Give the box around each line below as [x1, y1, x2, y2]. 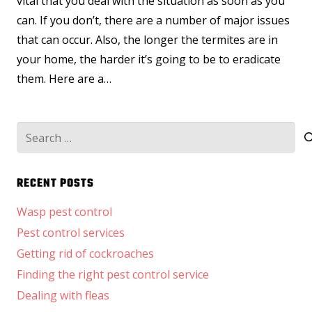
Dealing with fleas [17, 288, 109, 304]
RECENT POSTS [17, 175, 94, 194]
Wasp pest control [17, 204, 112, 220]
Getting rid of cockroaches [17, 246, 154, 262]
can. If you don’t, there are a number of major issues [17, 13, 290, 29]
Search [16, 123, 52, 139]
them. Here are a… [17, 71, 111, 87]
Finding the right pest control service [17, 267, 209, 283]
